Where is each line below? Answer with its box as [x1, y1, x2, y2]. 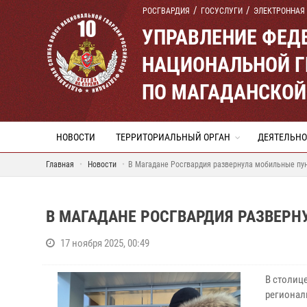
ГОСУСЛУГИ [201, 6, 243, 16]
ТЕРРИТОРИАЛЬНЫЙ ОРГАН [116, 132, 230, 143]
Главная [46, 160, 74, 169]
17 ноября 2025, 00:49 [60, 237, 149, 249]
